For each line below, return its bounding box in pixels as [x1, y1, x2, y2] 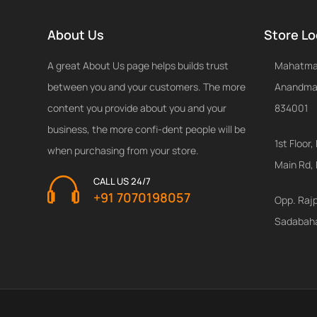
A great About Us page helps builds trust [47, 58, 229, 72]
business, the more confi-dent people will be [47, 122, 246, 136]
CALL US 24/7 [93, 174, 151, 188]
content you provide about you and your [47, 100, 226, 115]
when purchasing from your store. [47, 143, 199, 157]
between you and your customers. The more [47, 79, 246, 93]
